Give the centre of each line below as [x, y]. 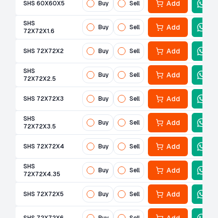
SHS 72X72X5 [44, 194]
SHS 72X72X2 [44, 51]
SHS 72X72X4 [44, 146]
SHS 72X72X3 [44, 99]
